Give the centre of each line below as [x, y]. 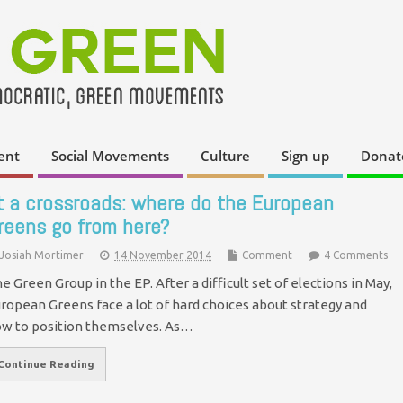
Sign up [305, 156]
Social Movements [110, 156]
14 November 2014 [163, 255]
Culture [225, 156]
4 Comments [356, 255]
